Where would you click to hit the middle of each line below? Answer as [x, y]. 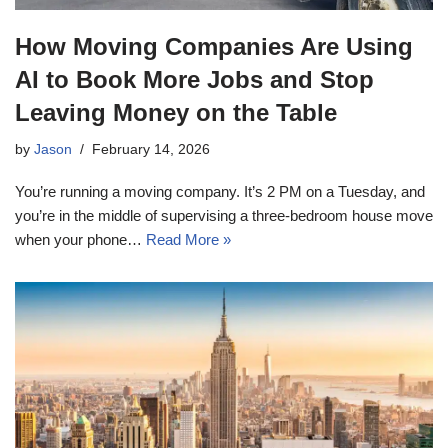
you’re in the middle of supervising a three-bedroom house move [224, 215]
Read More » [188, 239]
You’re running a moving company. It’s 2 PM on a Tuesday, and [220, 191]
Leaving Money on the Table [176, 112]
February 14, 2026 [151, 149]
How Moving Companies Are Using [214, 46]
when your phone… [80, 239]
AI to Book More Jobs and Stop [194, 79]
